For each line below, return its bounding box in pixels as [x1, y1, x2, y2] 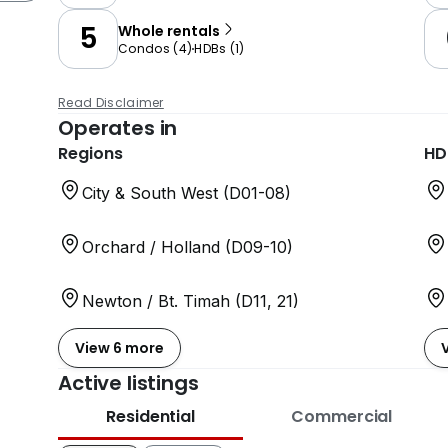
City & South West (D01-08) [82, 183, 291, 203]
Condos [118, 40, 170, 57]
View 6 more [75, 337, 164, 358]
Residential [106, 405, 196, 428]
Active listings [58, 369, 199, 397]
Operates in [58, 114, 178, 142]
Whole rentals [118, 21, 220, 41]
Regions [58, 142, 123, 165]
